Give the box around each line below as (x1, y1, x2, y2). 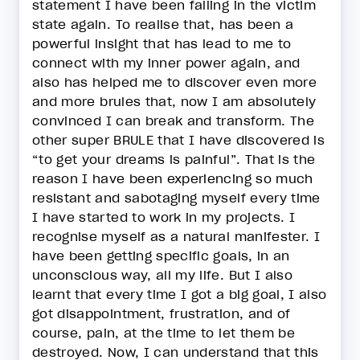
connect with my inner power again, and (32, 55, 301, 71)
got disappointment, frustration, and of (32, 305, 291, 321)
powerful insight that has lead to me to (32, 35, 292, 51)
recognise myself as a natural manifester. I (32, 228, 321, 244)
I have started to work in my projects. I (32, 209, 296, 225)
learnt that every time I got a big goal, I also (32, 286, 327, 302)
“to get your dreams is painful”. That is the (32, 151, 316, 167)
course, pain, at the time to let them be (32, 325, 296, 341)
